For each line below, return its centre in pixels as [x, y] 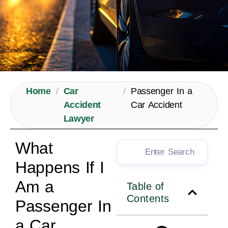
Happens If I [60, 168]
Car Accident [156, 105]
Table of [145, 187]
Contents [148, 199]
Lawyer [79, 119]
